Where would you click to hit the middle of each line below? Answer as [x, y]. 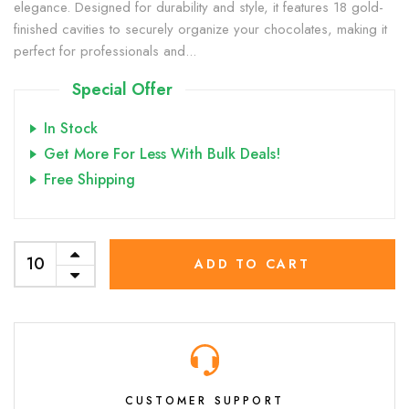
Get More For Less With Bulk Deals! [162, 154]
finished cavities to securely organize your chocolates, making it [200, 29]
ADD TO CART [252, 264]
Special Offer [122, 89]
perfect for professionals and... [105, 51]
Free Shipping [89, 179]
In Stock [71, 128]
